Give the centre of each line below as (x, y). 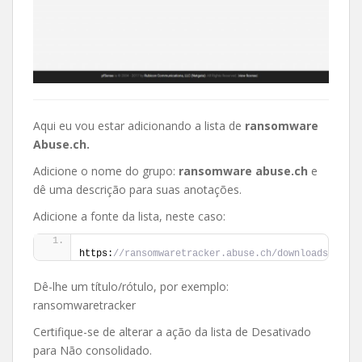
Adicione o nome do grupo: (106, 170)
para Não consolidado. (93, 350)
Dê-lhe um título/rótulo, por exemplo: (131, 286)
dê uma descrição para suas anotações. (137, 189)
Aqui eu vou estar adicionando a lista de (139, 125)
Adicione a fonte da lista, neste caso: (129, 216)
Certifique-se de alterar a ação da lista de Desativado (172, 331)
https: (96, 253)
